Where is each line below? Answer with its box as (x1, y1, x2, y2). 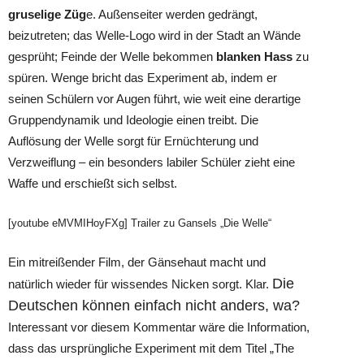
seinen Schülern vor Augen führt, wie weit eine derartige (8, 92, 301, 106)
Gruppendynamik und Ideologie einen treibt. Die (8, 113, 258, 127)
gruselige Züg (8, 7, 86, 21)
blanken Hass (216, 50, 292, 63)
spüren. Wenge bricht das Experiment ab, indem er (8, 71, 277, 84)
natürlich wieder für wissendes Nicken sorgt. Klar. (8, 277, 272, 291)
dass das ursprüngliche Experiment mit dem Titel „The (8, 341, 294, 355)
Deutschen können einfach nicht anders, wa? (8, 297, 300, 314)
